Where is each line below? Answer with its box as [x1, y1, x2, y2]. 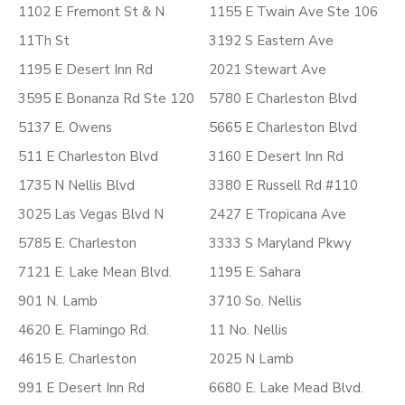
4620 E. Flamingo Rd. [18, 321, 149, 339]
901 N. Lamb [18, 292, 98, 310]
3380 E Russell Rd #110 [209, 176, 358, 194]
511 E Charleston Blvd [18, 147, 158, 165]
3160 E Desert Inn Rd [209, 147, 344, 165]
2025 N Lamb [209, 350, 294, 368]
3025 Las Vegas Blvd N [18, 205, 164, 223]
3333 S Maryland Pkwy [209, 234, 352, 252]
